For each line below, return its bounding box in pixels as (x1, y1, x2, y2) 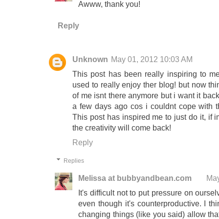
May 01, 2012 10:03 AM (111, 54, 193, 64)
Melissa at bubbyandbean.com (78, 174, 192, 183)
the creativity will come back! (72, 123, 171, 132)
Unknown (72, 54, 108, 64)
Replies (64, 157, 85, 165)
